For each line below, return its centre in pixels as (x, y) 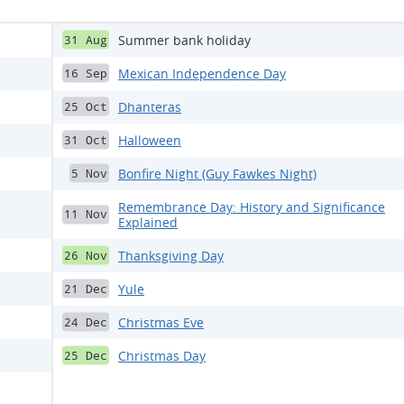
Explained (148, 222)
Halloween (150, 140)
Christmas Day (162, 355)
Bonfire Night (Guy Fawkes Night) (217, 173)
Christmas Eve (161, 322)
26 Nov (86, 255)
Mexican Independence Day (202, 73)
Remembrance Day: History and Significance (252, 207)
